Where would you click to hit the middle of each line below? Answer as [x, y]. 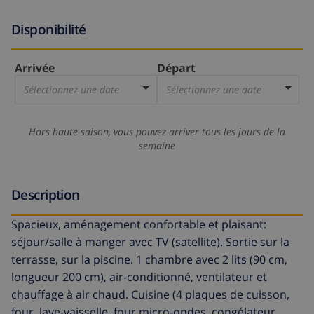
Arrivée [35, 68]
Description [46, 195]
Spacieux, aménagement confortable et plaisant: [139, 225]
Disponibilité [49, 29]
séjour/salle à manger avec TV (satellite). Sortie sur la [150, 242]
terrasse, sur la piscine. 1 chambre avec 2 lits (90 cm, [149, 260]
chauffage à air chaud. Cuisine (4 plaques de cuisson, [150, 295]
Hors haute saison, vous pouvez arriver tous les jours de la [157, 132]
